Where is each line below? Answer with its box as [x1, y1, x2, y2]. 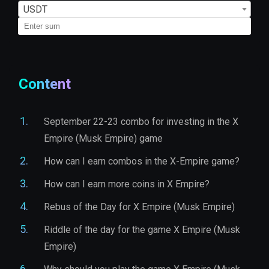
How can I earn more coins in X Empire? [44, 178, 210, 190]
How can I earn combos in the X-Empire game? [44, 155, 240, 167]
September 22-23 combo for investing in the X [44, 115, 238, 127]
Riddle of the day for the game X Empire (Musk [44, 223, 240, 235]
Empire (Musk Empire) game [44, 132, 163, 144]
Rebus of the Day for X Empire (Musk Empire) [44, 201, 235, 213]
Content [19, 75, 71, 92]
